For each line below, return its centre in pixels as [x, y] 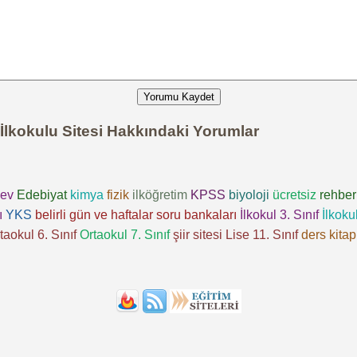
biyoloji [249, 194]
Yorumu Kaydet [178, 97]
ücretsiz [294, 194]
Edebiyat [42, 194]
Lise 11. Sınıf [262, 234]
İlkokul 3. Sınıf [279, 214]
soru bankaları [196, 214]
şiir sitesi [198, 234]
